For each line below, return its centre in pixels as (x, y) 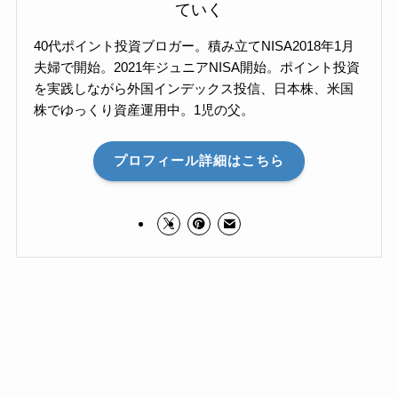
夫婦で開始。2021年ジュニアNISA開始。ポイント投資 (197, 68)
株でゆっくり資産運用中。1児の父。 (144, 110)
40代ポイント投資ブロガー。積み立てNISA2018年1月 (195, 46)
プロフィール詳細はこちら (199, 161)
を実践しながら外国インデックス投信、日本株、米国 (194, 89)
